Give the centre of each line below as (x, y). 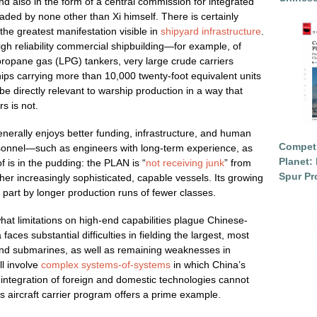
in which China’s (209, 265)
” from (238, 163)
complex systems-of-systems (106, 265)
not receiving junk (185, 163)
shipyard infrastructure (211, 31)
